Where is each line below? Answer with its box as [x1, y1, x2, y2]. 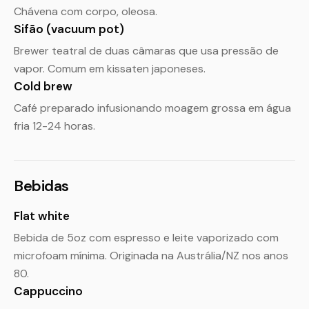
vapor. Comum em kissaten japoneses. [14, 61, 206, 76]
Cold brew [14, 79, 72, 94]
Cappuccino [14, 283, 83, 299]
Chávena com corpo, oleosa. [14, 4, 157, 19]
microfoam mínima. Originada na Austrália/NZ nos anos [14, 248, 288, 263]
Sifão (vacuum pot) [14, 21, 124, 37]
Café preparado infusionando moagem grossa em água [14, 101, 291, 115]
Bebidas [14, 176, 69, 196]
